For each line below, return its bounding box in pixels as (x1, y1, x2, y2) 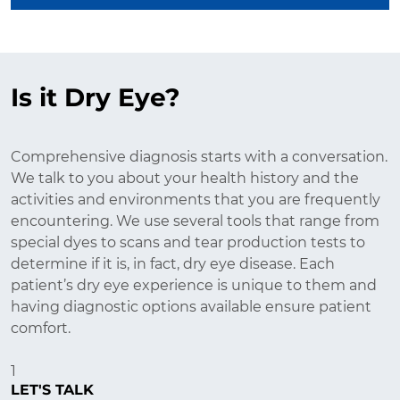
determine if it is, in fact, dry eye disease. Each (11, 256, 335, 271)
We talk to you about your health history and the (11, 171, 359, 186)
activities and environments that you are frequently (11, 192, 380, 207)
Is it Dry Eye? (11, 86, 179, 112)
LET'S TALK (11, 382, 94, 397)
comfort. (11, 321, 71, 336)
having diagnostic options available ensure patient (11, 299, 371, 314)
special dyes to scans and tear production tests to (11, 235, 365, 250)
